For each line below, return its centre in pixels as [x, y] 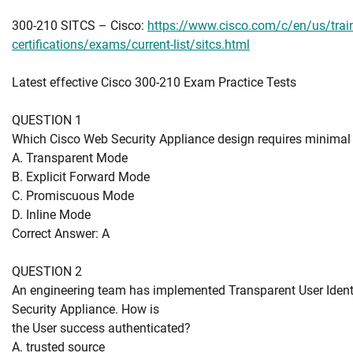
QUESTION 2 [47, 271]
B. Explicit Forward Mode [81, 176]
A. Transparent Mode [70, 158]
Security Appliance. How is [85, 309]
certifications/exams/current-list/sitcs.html [131, 44]
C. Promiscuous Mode [73, 195]
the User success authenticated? [101, 328]
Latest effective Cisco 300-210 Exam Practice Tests [154, 82]
